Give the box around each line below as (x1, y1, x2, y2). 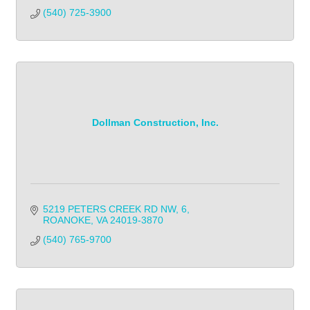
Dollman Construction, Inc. (91, 117, 219, 129)
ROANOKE (42, 214, 91, 226)
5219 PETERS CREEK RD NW (42, 203, 176, 215)
